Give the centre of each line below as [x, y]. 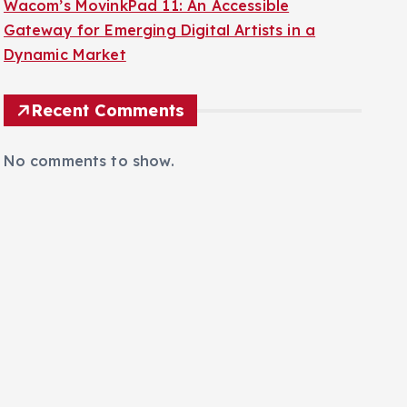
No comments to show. [89, 138]
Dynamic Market [65, 32]
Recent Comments [108, 88]
